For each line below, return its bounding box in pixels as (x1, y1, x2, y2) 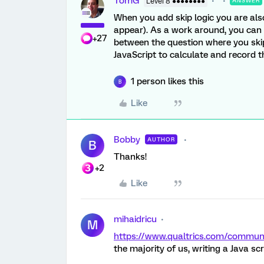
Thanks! (114, 151, 147, 162)
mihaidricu (114, 214, 157, 225)
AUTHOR (147, 136, 175, 143)
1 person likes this (131, 76, 204, 87)
